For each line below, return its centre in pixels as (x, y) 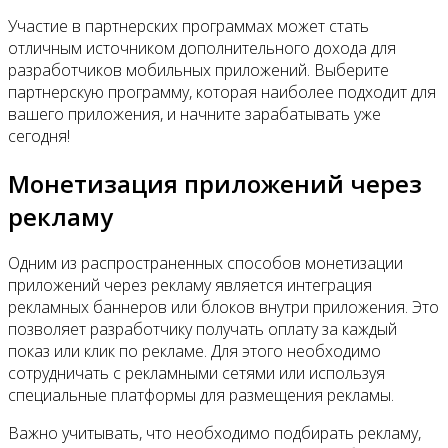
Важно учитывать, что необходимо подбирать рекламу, (214, 433)
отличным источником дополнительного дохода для (202, 47)
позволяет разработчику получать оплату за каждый (202, 329)
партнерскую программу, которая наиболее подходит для (222, 91)
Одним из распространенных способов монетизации (205, 263)
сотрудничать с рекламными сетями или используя (196, 373)
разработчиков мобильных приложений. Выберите (198, 69)
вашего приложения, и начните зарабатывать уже (194, 113)
